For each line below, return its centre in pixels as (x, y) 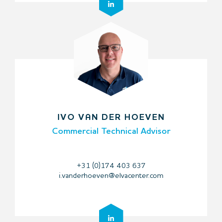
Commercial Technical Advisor (111, 131)
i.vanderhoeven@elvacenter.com (111, 176)
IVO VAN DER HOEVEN (111, 117)
